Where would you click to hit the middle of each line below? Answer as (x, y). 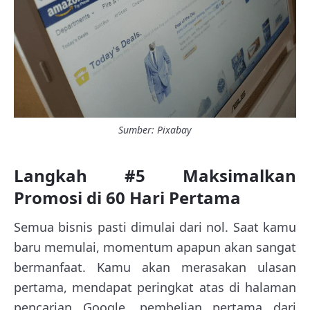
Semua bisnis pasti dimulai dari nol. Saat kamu (155, 227)
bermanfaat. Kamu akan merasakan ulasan (155, 267)
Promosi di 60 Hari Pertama (127, 197)
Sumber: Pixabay (155, 129)
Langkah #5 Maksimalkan (155, 175)
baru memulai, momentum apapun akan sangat (155, 247)
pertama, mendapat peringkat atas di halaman (155, 287)
